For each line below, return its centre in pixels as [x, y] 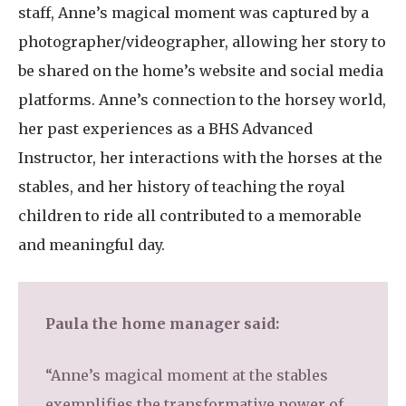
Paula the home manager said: [162, 323]
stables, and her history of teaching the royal [182, 186]
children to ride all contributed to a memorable [190, 215]
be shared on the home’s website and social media [201, 70]
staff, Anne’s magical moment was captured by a [193, 12]
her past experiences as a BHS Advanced [165, 128]
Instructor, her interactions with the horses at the [200, 157]
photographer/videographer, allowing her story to [202, 41]
